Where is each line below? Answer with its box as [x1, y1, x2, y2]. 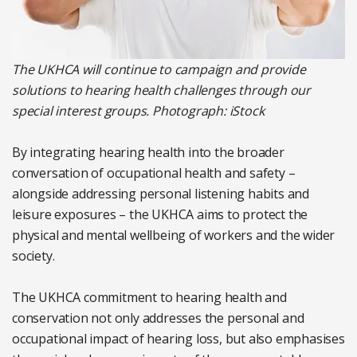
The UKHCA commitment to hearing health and [12, 288, 287, 307]
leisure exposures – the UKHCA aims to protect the [12, 206, 308, 224]
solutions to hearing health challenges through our [12, 81, 311, 100]
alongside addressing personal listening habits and [12, 185, 309, 203]
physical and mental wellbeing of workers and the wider [12, 226, 335, 245]
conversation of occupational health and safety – [12, 164, 296, 182]
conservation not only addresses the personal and [12, 309, 304, 328]
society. [12, 247, 55, 265]
